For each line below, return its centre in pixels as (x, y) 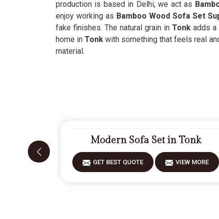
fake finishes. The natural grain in (114, 28)
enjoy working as (86, 16)
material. (70, 51)
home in (70, 39)
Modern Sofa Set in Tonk (146, 140)
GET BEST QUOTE (118, 162)
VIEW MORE (192, 162)
